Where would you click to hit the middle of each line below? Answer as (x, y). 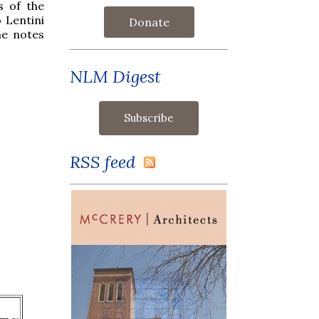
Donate (149, 22)
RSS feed (107, 162)
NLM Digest (115, 76)
